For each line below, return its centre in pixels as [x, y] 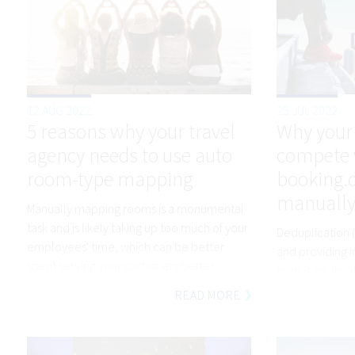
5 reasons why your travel [131, 132]
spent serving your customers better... [123, 265]
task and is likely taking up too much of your [137, 227]
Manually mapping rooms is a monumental [135, 208]
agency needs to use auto [129, 156]
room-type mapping [109, 179]
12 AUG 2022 [59, 111]
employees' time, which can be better [125, 246]
